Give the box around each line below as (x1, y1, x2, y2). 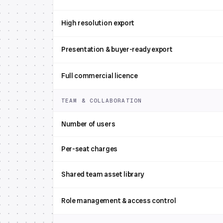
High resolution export (61, 18, 134, 27)
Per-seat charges (61, 144, 117, 153)
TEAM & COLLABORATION (61, 97, 142, 104)
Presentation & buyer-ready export (61, 45, 173, 54)
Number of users (61, 119, 115, 128)
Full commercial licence (61, 71, 138, 80)
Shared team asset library (61, 170, 144, 179)
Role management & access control (61, 196, 176, 205)
